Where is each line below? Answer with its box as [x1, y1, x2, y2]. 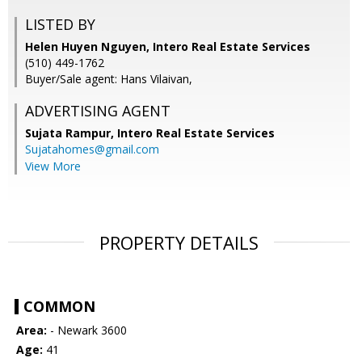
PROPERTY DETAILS [99, 230, 259, 255]
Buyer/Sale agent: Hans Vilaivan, [25, 71, 192, 87]
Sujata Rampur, [25, 125, 117, 141]
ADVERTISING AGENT [25, 101, 170, 121]
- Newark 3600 [47, 322, 127, 339]
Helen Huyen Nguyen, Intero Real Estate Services [25, 39, 310, 55]
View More [25, 158, 81, 175]
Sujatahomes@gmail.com [25, 141, 159, 158]
